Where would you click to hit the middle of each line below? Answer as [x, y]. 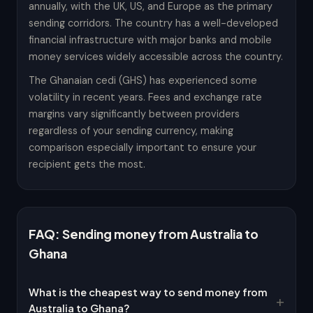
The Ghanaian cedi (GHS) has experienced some [143, 80]
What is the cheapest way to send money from [148, 292]
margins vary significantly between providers [134, 114]
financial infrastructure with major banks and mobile [150, 40]
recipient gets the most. [87, 164]
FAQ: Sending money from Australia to [144, 234]
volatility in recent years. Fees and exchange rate [145, 97]
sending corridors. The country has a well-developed [153, 23]
